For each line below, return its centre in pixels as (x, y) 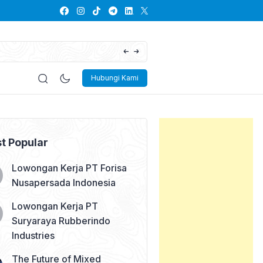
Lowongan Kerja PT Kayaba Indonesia (180, 51)
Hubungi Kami (115, 78)
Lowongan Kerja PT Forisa (70, 168)
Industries (33, 235)
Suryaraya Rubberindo (61, 220)
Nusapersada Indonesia (64, 182)
